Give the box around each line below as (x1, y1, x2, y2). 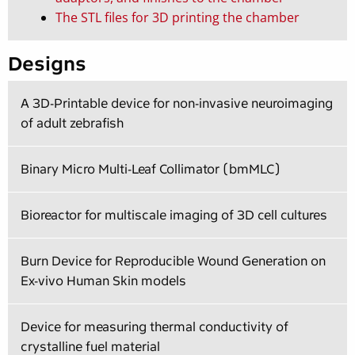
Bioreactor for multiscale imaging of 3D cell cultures (21, 208, 327, 223)
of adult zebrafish (21, 116, 124, 132)
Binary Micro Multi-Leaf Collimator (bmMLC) (21, 162, 281, 177)
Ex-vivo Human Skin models (21, 273, 186, 289)
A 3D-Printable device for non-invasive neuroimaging (21, 96, 333, 112)
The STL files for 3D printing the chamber (55, 9, 300, 27)
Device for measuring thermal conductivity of (21, 319, 288, 335)
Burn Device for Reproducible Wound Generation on (21, 254, 326, 269)
